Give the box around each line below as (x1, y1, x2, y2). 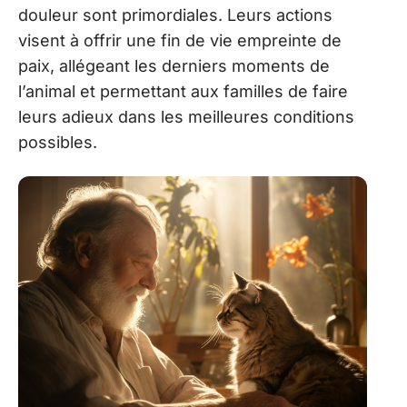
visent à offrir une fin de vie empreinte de (18, 31, 342, 51)
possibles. (18, 133, 97, 153)
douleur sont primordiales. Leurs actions (18, 5, 333, 25)
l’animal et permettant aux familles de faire (18, 82, 348, 102)
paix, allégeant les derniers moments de (18, 56, 330, 76)
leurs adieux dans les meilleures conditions (18, 107, 354, 127)
